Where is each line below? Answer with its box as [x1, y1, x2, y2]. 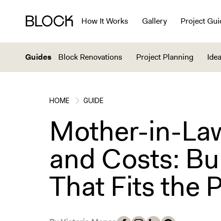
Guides [25, 52, 51, 62]
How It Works [81, 16, 128, 26]
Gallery [142, 16, 167, 26]
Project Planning [136, 52, 193, 62]
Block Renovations [58, 52, 122, 62]
